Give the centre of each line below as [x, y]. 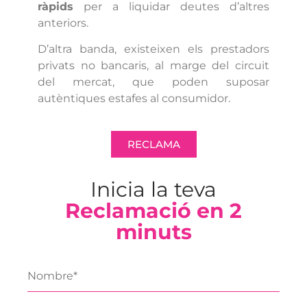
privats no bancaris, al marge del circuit [153, 65]
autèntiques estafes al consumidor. [134, 98]
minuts [153, 232]
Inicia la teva [153, 190]
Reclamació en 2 [153, 211]
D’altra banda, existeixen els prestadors [153, 49]
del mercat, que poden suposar [153, 82]
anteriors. [64, 23]
